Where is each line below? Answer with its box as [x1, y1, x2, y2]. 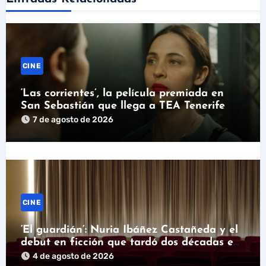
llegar [20, 249, 50, 261]
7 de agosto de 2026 [32, 114, 113, 125]
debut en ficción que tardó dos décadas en [20, 236, 240, 248]
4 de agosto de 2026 [32, 251, 114, 261]
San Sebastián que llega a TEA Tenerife [20, 100, 225, 112]
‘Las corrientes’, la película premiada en [20, 87, 224, 99]
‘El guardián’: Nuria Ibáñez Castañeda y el [20, 224, 238, 236]
